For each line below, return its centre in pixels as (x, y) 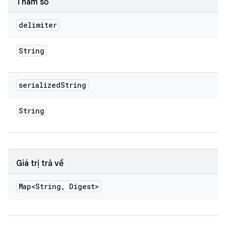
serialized (40, 85)
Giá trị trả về (40, 163)
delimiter (38, 25)
